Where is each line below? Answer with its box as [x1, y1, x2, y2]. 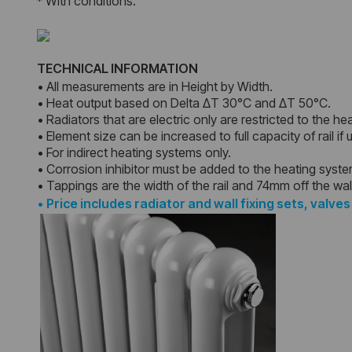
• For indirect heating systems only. [37, 145, 231, 161]
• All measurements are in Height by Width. [37, 79, 273, 95]
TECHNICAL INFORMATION [37, 60, 198, 77]
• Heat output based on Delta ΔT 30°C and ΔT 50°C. [37, 95, 331, 112]
